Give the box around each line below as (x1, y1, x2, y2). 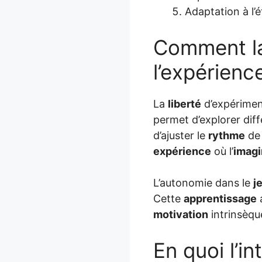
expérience (153, 144, 211, 157)
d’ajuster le (153, 129, 208, 142)
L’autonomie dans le (153, 176, 253, 189)
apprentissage (184, 192, 257, 205)
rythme (208, 129, 245, 142)
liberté (168, 97, 201, 110)
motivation (153, 208, 208, 220)
